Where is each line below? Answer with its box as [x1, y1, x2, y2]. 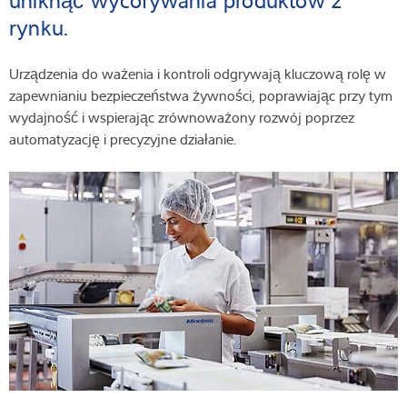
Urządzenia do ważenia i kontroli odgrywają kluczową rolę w [9, 64, 386, 84]
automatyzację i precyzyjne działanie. [9, 129, 243, 150]
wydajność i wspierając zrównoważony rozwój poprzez [9, 107, 354, 128]
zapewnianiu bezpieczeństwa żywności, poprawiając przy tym [9, 85, 392, 106]
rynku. [9, 12, 75, 44]
